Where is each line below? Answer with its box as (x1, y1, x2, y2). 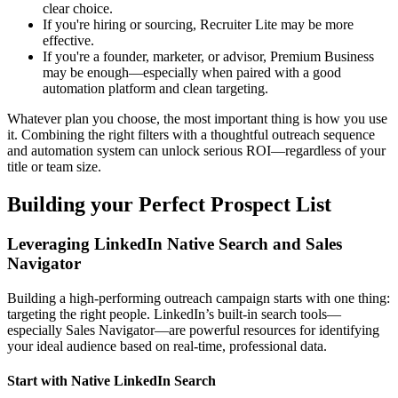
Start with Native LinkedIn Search (7, 373, 216, 389)
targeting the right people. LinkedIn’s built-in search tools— (7, 306, 341, 322)
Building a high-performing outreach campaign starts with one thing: (7, 290, 390, 306)
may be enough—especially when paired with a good (43, 65, 341, 81)
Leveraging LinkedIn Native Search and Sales (7, 235, 342, 254)
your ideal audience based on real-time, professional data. (7, 338, 327, 354)
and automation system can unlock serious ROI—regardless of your (7, 143, 386, 159)
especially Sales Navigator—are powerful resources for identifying (7, 322, 379, 338)
